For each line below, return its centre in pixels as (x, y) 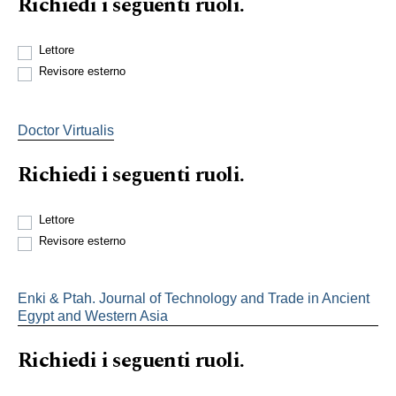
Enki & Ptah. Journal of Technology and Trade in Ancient (194, 298)
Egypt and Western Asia (93, 316)
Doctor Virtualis (66, 130)
